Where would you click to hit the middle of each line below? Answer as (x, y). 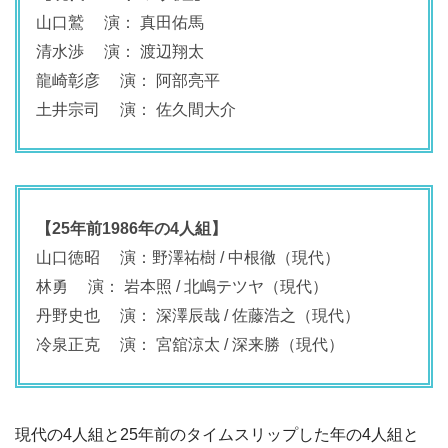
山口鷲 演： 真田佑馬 (120, 22)
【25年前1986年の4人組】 (131, 228)
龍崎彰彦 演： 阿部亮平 (128, 80)
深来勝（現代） (288, 344)
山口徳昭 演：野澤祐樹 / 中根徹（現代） (188, 257)
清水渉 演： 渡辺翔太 (120, 51)
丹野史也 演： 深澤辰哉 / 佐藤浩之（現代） (198, 315)
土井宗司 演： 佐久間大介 (136, 109)
